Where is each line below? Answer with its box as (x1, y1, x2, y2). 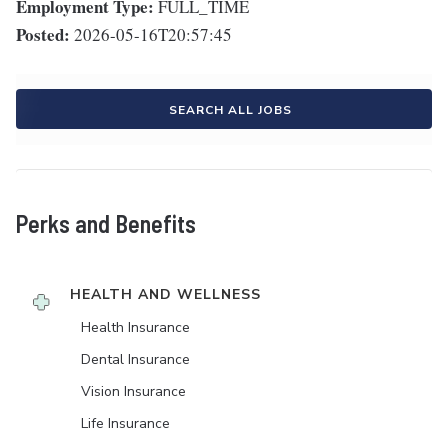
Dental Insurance (81, 350, 190, 370)
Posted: (16, 22, 70, 48)
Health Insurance (81, 318, 190, 338)
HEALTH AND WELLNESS (70, 285, 261, 305)
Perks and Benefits (16, 209, 196, 239)
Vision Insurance (81, 382, 186, 402)
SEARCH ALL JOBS (168, 102, 292, 119)
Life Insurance (81, 414, 170, 434)
